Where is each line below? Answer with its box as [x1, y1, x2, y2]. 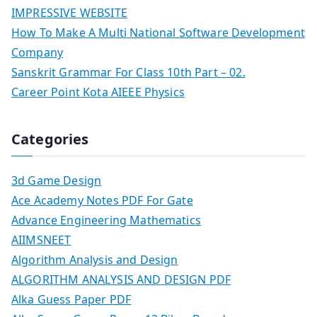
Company [11, 45, 64, 61]
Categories [11, 129, 89, 149]
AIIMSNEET [11, 232, 71, 248]
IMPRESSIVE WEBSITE [11, 5, 127, 21]
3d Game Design [11, 173, 102, 189]
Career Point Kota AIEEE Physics [11, 84, 185, 100]
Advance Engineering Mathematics [11, 212, 201, 229]
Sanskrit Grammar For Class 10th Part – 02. [11, 64, 246, 81]
